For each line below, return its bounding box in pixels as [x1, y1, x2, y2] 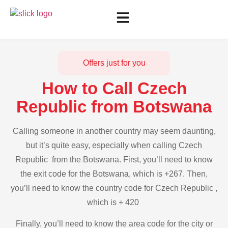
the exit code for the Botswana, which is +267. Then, [20, 169, 208, 178]
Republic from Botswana [16, 97, 212, 116]
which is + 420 [87, 198, 141, 207]
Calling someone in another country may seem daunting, [12, 127, 216, 135]
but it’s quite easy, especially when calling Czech [26, 141, 202, 150]
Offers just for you [82, 59, 146, 67]
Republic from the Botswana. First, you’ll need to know [15, 155, 213, 164]
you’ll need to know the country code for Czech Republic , [11, 184, 217, 192]
